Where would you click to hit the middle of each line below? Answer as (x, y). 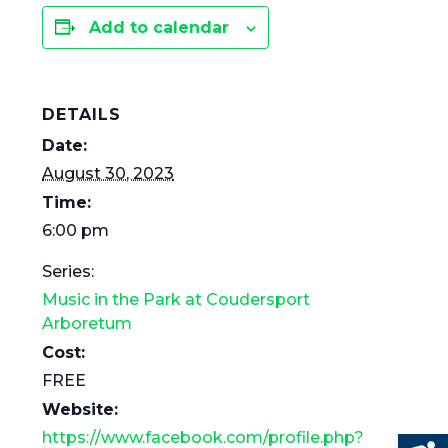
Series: (68, 271)
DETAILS (82, 114)
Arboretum (87, 323)
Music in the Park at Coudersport (176, 299)
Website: (80, 409)
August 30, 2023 (108, 173)
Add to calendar (159, 27)
